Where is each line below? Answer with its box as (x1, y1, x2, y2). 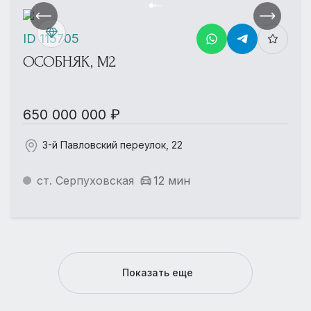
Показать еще (121, 266, 193, 278)
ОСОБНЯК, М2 (23, 52, 116, 71)
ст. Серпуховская (37, 173, 134, 187)
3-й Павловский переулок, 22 (42, 138, 183, 151)
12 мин (153, 173, 190, 187)
